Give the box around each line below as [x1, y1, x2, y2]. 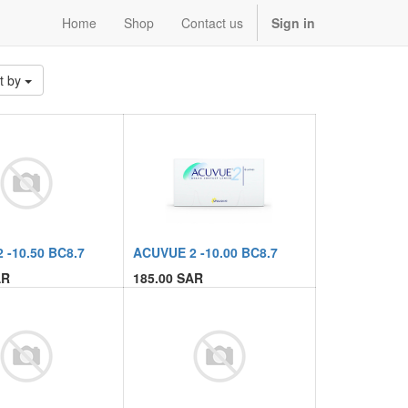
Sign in [271, 14, 315, 32]
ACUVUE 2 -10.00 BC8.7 [132, 243, 278, 261]
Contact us [181, 14, 243, 32]
